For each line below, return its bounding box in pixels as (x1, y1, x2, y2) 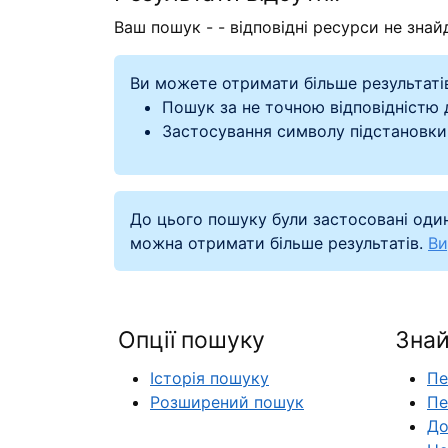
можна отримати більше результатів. (130, 232, 428, 253)
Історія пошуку (150, 367, 269, 388)
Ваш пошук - (114, 16, 218, 37)
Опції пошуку (118, 325, 265, 354)
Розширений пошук (150, 391, 304, 412)
